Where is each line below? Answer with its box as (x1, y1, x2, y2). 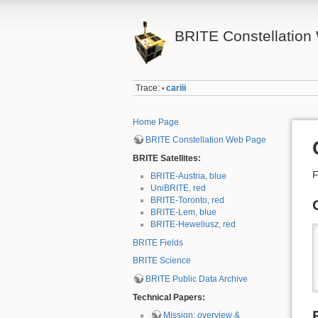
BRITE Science (133, 256, 191, 266)
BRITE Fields (133, 237, 183, 248)
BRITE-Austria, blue (150, 171, 226, 182)
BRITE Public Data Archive (146, 273, 248, 284)
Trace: (136, 83, 160, 94)
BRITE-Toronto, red (150, 195, 224, 206)
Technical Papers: (133, 292, 205, 302)
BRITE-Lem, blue (150, 207, 216, 218)
